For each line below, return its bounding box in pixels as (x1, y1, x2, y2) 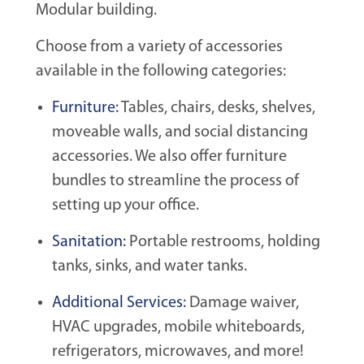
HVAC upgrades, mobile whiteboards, (52, 319, 305, 336)
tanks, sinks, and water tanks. (52, 258, 247, 275)
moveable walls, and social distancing (52, 124, 308, 141)
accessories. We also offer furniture (52, 149, 287, 166)
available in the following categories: (36, 63, 286, 80)
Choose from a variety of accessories (36, 39, 283, 56)
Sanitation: (52, 234, 126, 251)
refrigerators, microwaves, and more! (52, 344, 304, 361)
